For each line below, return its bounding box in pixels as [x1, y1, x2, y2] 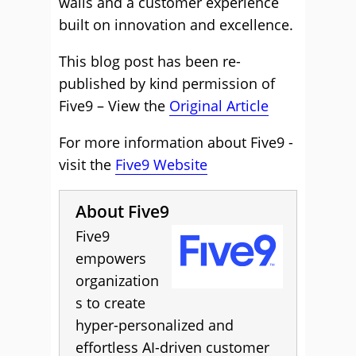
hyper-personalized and [75, 315, 234, 335]
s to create [75, 293, 145, 312]
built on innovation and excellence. [59, 15, 293, 34]
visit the [59, 155, 115, 174]
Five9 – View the [59, 96, 169, 115]
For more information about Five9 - [59, 133, 293, 152]
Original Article [169, 96, 269, 115]
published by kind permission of [59, 74, 275, 93]
